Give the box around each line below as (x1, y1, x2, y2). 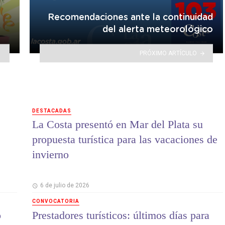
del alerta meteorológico (102, 25, 213, 35)
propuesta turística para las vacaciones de (32, 133, 217, 146)
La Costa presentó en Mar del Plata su (32, 118, 203, 131)
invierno (32, 148, 69, 161)
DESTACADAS (32, 107, 71, 114)
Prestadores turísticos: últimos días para (32, 208, 209, 221)
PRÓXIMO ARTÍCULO (140, 49, 197, 57)
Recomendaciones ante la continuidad (48, 13, 213, 23)
